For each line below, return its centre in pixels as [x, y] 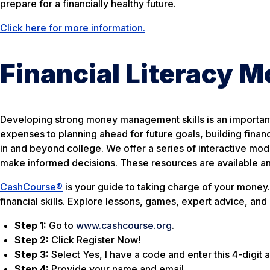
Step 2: [32, 240]
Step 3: [33, 255]
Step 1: [30, 226]
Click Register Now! [95, 240]
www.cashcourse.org [124, 226]
